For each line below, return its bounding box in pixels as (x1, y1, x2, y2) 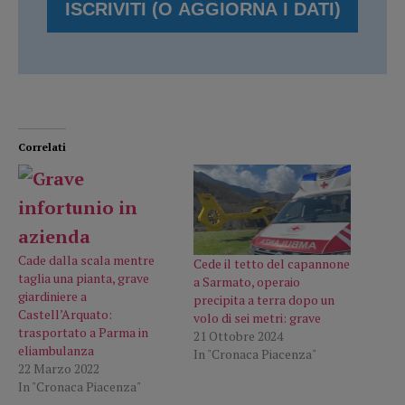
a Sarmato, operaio (193, 272, 300, 290)
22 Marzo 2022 (18, 360, 99, 378)
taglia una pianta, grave (18, 269, 149, 287)
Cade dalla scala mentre (18, 251, 155, 269)
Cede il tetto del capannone (193, 254, 350, 272)
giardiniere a (18, 287, 87, 306)
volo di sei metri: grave (193, 308, 321, 326)
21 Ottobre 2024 (193, 326, 283, 344)
